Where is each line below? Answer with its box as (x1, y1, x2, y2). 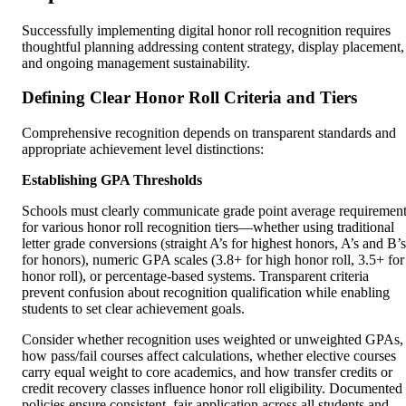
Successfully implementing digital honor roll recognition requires (22, 22, 391, 38)
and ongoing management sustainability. (22, 54, 250, 71)
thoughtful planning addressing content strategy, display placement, (22, 38, 404, 54)
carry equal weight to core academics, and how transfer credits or (22, 364, 392, 381)
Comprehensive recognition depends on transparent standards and (22, 125, 396, 141)
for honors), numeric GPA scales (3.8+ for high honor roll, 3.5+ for (22, 252, 404, 268)
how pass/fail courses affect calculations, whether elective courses (22, 348, 396, 364)
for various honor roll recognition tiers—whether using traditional (22, 219, 394, 236)
